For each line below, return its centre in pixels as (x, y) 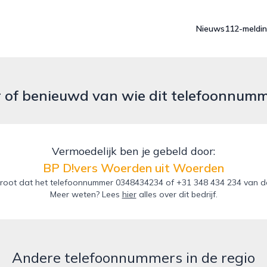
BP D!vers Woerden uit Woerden (133, 168)
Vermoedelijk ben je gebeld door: (133, 151)
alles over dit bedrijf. (177, 194)
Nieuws (210, 29)
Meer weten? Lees (86, 194)
